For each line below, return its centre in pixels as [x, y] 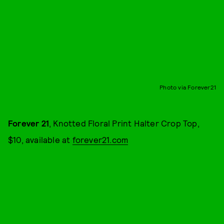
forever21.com [100, 139]
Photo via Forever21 [188, 87]
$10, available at [40, 139]
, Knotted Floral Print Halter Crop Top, [124, 123]
